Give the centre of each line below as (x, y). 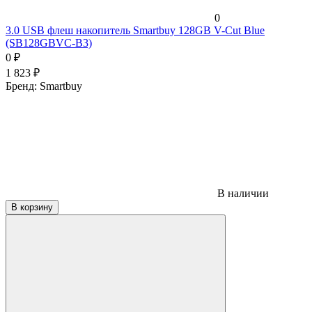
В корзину (32, 207)
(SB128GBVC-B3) (49, 42)
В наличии (242, 193)
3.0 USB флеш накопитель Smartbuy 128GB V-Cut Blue (135, 30)
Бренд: (23, 86)
